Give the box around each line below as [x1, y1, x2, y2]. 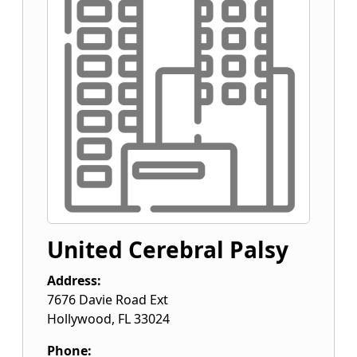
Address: [47, 272, 101, 289]
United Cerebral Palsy [47, 234, 288, 265]
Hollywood [47, 310, 112, 328]
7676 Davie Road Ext [47, 291, 168, 308]
